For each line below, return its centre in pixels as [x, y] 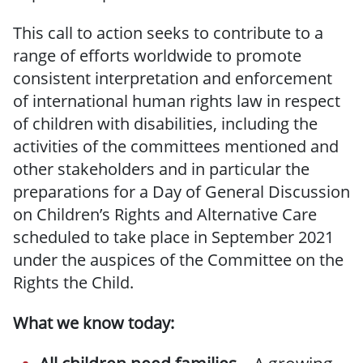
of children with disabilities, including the [165, 124]
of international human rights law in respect [177, 101]
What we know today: [94, 323]
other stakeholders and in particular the [161, 169]
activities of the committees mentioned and [176, 147]
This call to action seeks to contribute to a [168, 33]
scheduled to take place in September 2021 [173, 237]
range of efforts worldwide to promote [157, 56]
